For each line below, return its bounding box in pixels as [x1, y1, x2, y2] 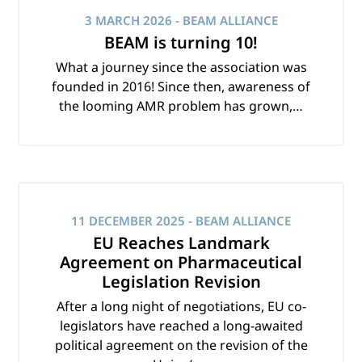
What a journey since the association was [55, 58, 307, 77]
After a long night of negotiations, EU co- [56, 297, 306, 316]
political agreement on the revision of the [54, 336, 308, 355]
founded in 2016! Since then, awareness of [52, 78, 310, 96]
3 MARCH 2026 [84, 12, 172, 29]
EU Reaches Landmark [92, 232, 270, 255]
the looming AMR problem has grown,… [59, 97, 303, 116]
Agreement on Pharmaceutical [60, 251, 302, 274]
